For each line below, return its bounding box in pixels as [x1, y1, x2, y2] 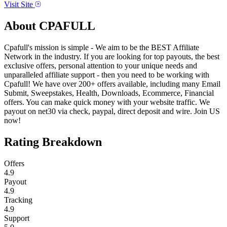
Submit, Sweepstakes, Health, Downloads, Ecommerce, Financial [4, 88, 214, 97]
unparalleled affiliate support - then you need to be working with [4, 70, 209, 79]
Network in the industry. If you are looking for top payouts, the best [4, 52, 219, 61]
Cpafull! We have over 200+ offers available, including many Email [4, 79, 220, 88]
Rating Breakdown [4, 135, 102, 148]
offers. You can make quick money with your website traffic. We [4, 97, 210, 106]
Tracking [4, 195, 32, 204]
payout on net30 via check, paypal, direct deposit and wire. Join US [4, 106, 220, 116]
